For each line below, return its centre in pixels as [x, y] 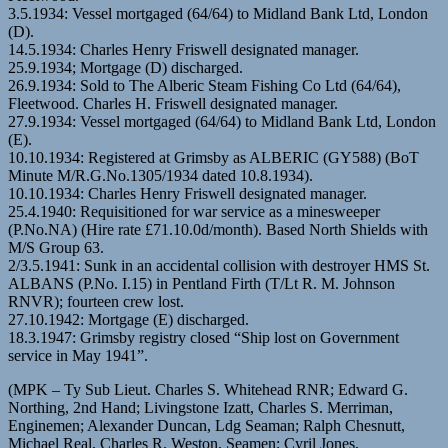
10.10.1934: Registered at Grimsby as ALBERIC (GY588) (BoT [213, 157]
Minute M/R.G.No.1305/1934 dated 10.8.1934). [160, 175]
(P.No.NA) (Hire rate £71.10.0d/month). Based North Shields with [218, 229]
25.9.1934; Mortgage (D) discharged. [125, 67]
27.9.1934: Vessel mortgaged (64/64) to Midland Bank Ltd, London [222, 121]
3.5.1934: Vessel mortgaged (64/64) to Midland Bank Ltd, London [218, 13]
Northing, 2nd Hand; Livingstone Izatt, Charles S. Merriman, [200, 407]
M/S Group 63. [56, 247]
